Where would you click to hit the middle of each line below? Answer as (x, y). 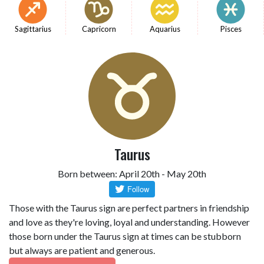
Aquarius (165, 29)
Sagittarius (33, 29)
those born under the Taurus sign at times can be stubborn (125, 236)
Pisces (231, 29)
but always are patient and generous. (82, 250)
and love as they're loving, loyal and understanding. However (129, 222)
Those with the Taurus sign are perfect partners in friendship (129, 208)
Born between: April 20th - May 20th (132, 174)
